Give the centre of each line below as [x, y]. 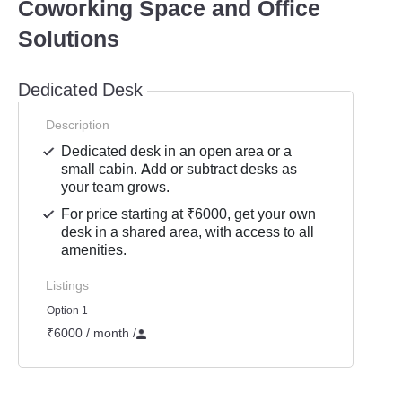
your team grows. [116, 187]
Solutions [69, 39]
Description [78, 125]
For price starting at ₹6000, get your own [189, 214]
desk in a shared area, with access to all [188, 232]
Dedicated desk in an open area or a [177, 151]
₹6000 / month [90, 333]
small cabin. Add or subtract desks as [179, 169]
